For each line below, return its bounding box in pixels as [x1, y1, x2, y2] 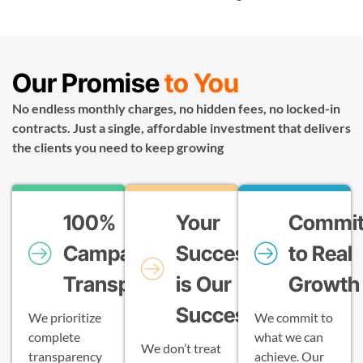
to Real [288, 241, 353, 267]
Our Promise [12, 67, 164, 100]
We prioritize [28, 310, 101, 326]
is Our [175, 271, 232, 297]
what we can [254, 329, 323, 345]
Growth [288, 271, 361, 297]
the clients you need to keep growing [12, 139, 224, 156]
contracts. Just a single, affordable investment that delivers [12, 120, 351, 136]
